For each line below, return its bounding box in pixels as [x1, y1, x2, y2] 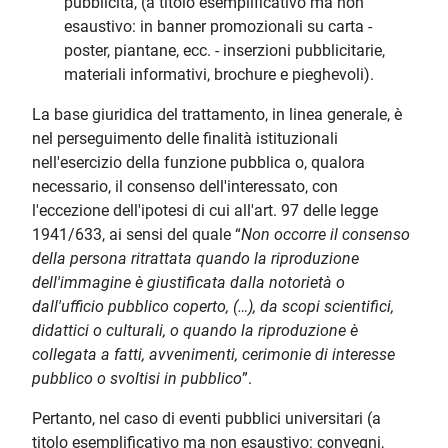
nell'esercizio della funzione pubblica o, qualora [32, 153, 365, 173]
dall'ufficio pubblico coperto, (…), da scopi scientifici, [32, 297, 394, 317]
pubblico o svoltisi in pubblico [32, 369, 242, 389]
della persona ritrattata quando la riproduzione [32, 249, 359, 269]
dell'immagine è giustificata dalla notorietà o [32, 273, 345, 293]
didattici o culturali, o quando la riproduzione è [32, 321, 358, 341]
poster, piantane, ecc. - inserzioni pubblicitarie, [64, 41, 385, 61]
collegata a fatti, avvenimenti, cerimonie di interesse [32, 345, 395, 365]
